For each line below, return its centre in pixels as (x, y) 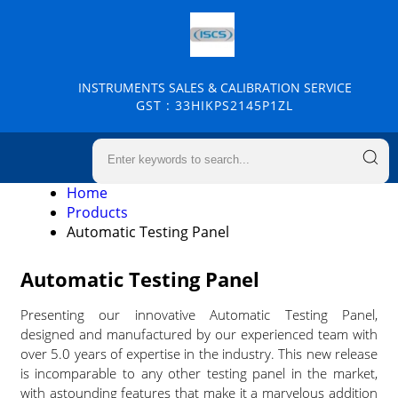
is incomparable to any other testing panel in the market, (199, 373)
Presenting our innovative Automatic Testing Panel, (199, 314)
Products (97, 212)
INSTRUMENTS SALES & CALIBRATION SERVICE (215, 88)
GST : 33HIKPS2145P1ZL (215, 105)
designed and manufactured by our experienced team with (199, 334)
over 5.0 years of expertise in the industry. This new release (199, 354)
